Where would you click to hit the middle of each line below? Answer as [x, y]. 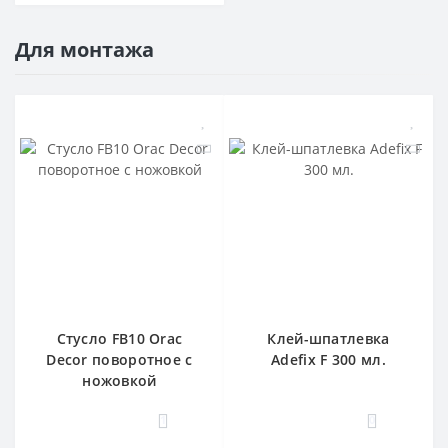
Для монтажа [84, 50]
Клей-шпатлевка [328, 339]
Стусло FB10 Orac [119, 339]
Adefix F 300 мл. [328, 360]
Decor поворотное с [119, 360]
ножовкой [119, 381]
